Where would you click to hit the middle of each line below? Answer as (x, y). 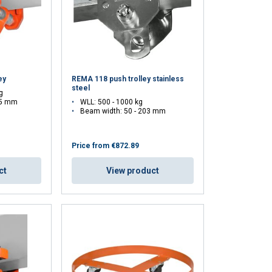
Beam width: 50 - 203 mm (123, 111)
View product (133, 170)
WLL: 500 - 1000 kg (112, 102)
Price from (91, 145)
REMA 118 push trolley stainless (128, 79)
